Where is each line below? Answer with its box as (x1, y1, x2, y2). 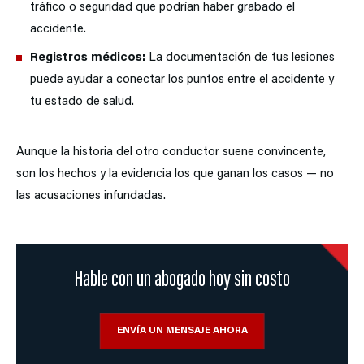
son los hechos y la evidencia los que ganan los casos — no (16, 168, 334, 181)
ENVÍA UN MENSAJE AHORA (116, 326, 248, 336)
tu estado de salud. (30, 96, 134, 109)
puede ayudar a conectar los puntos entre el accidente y (30, 74, 334, 87)
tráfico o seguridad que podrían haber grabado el (30, 2, 295, 15)
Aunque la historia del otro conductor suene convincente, (16, 146, 326, 159)
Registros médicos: (30, 52, 145, 65)
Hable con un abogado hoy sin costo (74, 269, 290, 292)
